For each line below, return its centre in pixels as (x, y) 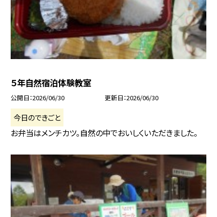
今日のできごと (37, 117)
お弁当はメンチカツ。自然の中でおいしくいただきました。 (104, 132)
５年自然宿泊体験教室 (51, 83)
